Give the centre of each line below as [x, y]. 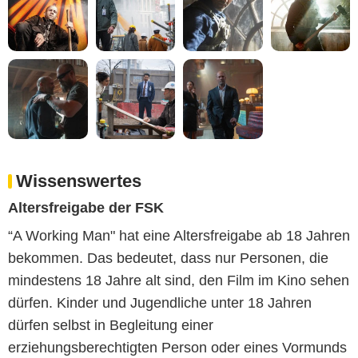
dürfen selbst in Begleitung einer [111, 325]
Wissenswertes [79, 181]
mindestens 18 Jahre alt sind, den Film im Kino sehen [179, 280]
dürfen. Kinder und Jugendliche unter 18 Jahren [160, 302]
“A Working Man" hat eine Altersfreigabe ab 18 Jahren [179, 235]
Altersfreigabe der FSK [86, 207]
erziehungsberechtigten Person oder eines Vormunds [177, 347]
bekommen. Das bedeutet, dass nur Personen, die [168, 258]
